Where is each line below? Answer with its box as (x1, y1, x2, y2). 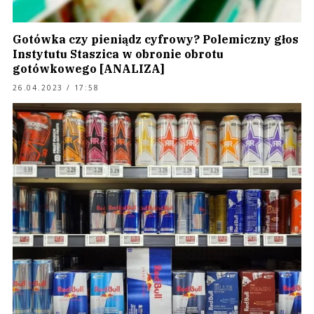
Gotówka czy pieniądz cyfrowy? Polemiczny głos (13, 32, 299, 46)
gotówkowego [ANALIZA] (13, 62, 165, 76)
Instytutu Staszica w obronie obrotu (13, 47, 224, 61)
